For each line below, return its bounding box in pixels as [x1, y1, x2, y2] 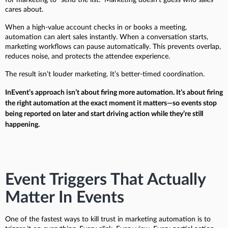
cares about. [5, 6, 43, 13]
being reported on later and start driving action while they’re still [5, 110, 203, 118]
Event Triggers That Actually [5, 171, 206, 188]
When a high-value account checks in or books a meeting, [5, 23, 187, 31]
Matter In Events [5, 189, 124, 206]
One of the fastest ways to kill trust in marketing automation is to [5, 215, 211, 223]
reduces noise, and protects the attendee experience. [5, 52, 170, 60]
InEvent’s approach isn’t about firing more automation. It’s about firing [5, 89, 223, 96]
